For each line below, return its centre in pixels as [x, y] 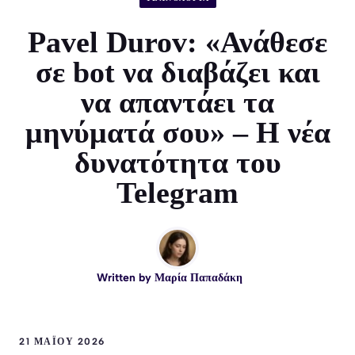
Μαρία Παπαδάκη [198, 277]
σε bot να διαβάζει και [177, 72]
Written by [126, 277]
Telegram [177, 192]
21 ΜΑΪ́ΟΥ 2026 [62, 341]
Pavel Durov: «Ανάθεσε [177, 42]
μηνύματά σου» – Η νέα [177, 132]
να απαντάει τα [177, 102]
